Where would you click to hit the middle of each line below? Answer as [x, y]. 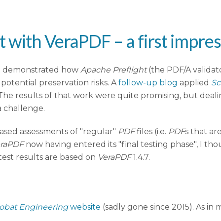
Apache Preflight [113, 70]
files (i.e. [151, 132]
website [84, 207]
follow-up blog [148, 83]
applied [194, 83]
